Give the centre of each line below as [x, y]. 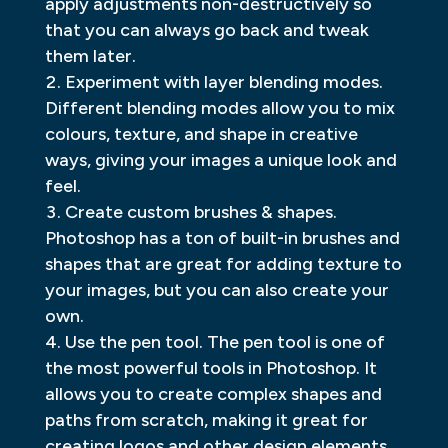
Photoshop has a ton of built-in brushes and [222, 237]
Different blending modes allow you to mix [219, 107]
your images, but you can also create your [216, 289]
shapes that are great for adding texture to [223, 263]
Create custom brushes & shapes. [200, 211]
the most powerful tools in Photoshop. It [210, 367]
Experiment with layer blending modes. [223, 81]
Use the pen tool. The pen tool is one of [224, 341]
